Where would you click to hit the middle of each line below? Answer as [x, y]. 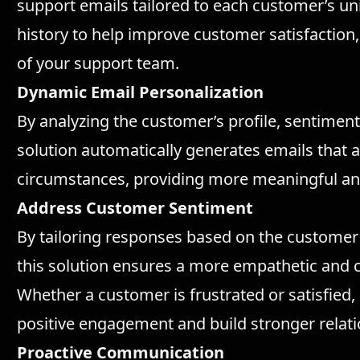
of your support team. [98, 63]
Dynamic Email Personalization [141, 92]
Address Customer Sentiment [135, 208]
